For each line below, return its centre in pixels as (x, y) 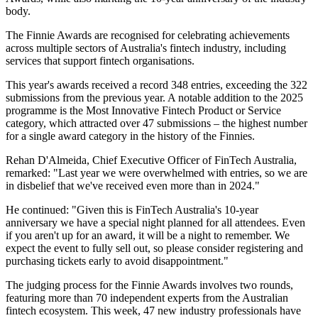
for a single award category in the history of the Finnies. (130, 136)
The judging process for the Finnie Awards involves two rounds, (149, 285)
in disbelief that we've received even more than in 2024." (133, 186)
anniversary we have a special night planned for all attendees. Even (155, 223)
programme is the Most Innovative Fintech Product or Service (143, 111)
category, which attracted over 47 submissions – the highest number (157, 124)
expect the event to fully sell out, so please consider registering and (154, 248)
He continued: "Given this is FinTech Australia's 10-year (132, 210)
